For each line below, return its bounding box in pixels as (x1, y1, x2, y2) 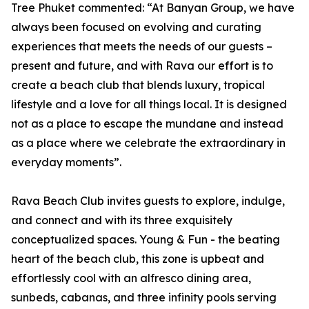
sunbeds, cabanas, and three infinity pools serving (11, 290, 277, 304)
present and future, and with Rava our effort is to (11, 59, 273, 72)
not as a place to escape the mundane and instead (11, 117, 283, 130)
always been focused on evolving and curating (11, 20, 261, 34)
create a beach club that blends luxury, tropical (11, 78, 265, 92)
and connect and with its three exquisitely (11, 213, 232, 227)
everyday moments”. (11, 155, 121, 169)
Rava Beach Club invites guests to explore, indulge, (11, 194, 285, 208)
